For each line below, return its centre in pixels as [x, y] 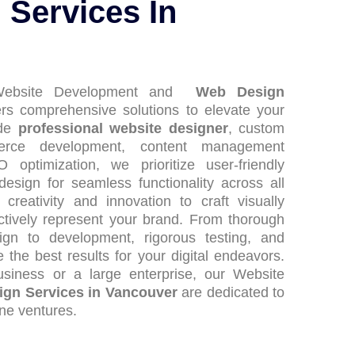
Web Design [240, 92]
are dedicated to [231, 292]
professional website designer [123, 128]
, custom [256, 128]
